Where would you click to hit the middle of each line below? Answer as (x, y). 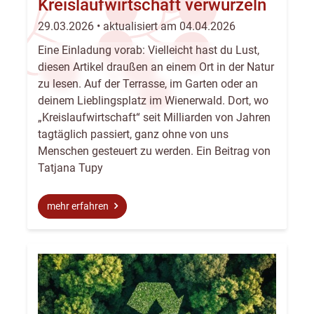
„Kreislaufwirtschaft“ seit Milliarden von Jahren (154, 118)
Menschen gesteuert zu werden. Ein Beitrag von (154, 151)
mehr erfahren (79, 207)
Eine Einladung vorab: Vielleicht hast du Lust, (149, 50)
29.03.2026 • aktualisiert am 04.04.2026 (137, 27)
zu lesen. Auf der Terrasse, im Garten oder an (148, 84)
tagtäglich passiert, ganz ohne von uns (133, 135)
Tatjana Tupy (70, 168)
